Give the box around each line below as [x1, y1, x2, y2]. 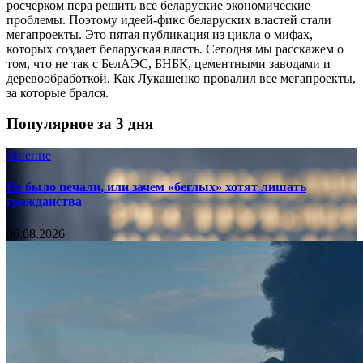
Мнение [6, 148, 51, 163]
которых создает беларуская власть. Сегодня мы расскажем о [6, 41, 344, 56]
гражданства [6, 194, 82, 209]
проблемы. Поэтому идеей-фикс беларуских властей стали [6, 12, 331, 27]
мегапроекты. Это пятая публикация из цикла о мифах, [6, 27, 313, 41]
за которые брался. [6, 85, 109, 100]
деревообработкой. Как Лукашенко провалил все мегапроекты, [6, 70, 356, 85]
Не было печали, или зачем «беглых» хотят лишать [6, 180, 306, 194]
